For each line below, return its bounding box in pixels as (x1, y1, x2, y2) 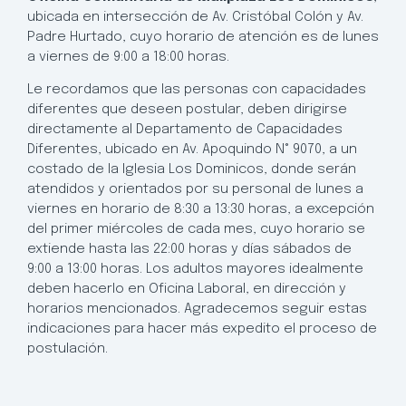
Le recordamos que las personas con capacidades (27, 82, 366, 97)
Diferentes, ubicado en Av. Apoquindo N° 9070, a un (27, 141, 357, 157)
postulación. (27, 341, 108, 356)
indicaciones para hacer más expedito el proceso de (27, 321, 377, 336)
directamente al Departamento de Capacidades (27, 121, 343, 137)
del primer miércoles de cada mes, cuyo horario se (27, 221, 365, 237)
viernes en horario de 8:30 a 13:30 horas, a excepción (27, 201, 374, 217)
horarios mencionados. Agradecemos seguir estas (27, 301, 367, 316)
